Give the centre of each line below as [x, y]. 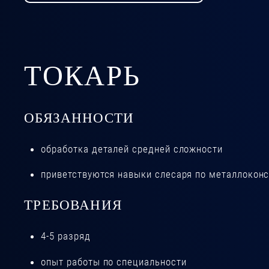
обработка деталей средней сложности [132, 149]
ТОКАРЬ [83, 75]
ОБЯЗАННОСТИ [79, 117]
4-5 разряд [66, 236]
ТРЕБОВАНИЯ [73, 205]
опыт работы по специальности [114, 261]
